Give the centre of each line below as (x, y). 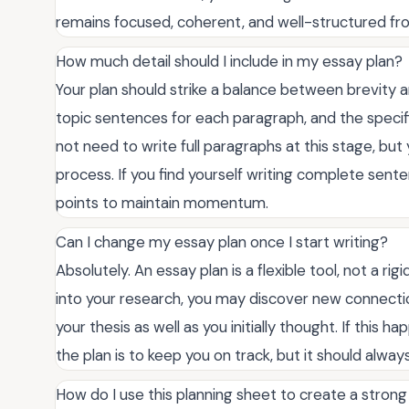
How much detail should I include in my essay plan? (229, 62)
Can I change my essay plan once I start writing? (222, 242)
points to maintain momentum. (162, 203)
